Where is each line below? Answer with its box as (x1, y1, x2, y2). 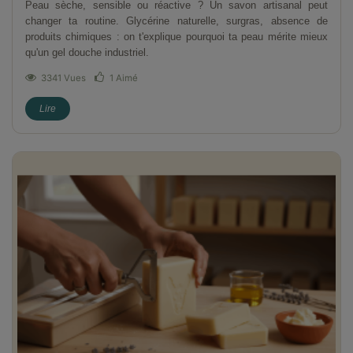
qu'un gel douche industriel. (25, 46, 149, 59)
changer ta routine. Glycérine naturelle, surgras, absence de (25, 15, 328, 28)
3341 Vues (41, 72, 86, 84)
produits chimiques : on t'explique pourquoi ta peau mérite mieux (25, 31, 328, 43)
